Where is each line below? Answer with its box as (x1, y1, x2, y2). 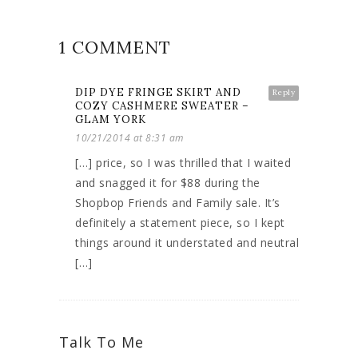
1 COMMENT (59, 35, 171, 58)
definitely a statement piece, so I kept (75, 214, 285, 230)
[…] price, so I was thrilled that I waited (75, 154, 291, 170)
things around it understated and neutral (75, 234, 299, 250)
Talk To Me (59, 332, 144, 352)
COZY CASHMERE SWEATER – (75, 98, 249, 113)
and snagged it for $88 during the (75, 174, 261, 190)
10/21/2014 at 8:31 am (75, 130, 184, 145)
